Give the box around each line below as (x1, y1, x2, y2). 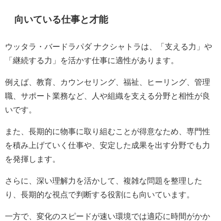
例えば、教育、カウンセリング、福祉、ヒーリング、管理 (5, 77, 210, 86)
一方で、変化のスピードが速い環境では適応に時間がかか (5, 212, 210, 220)
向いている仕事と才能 (14, 14, 109, 24)
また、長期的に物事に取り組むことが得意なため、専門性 (5, 127, 210, 135)
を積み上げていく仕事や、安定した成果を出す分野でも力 (5, 141, 210, 149)
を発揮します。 (5, 154, 60, 163)
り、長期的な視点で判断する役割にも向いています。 (5, 190, 194, 198)
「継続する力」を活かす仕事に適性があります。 (5, 56, 179, 64)
